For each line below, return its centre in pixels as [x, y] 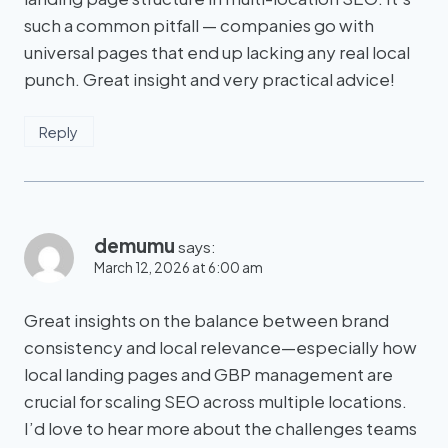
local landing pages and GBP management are [208, 373]
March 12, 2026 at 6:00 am [178, 267]
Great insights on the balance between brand [206, 319]
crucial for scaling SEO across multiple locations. [215, 400]
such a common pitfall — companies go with [199, 24]
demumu [134, 244]
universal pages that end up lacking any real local [217, 51]
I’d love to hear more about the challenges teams [220, 427]
